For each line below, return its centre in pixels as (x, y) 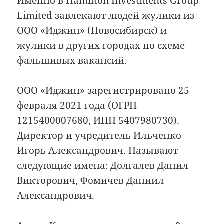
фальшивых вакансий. (72, 60)
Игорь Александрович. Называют (98, 151)
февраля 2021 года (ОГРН (77, 106)
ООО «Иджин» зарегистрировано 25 (103, 91)
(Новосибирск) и (126, 30)
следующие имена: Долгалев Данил (103, 166)
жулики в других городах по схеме (101, 45)
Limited (36, 15)
